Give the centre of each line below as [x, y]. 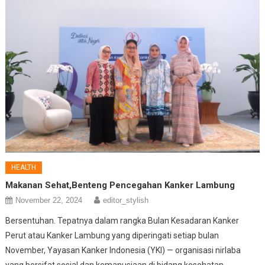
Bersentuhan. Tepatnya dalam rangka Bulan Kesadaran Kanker [122, 220]
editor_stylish [126, 200]
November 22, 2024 [49, 200]
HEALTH [24, 167]
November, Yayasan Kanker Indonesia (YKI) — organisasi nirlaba [123, 250]
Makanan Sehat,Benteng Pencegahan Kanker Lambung [120, 185]
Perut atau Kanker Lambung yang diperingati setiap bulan [112, 235]
